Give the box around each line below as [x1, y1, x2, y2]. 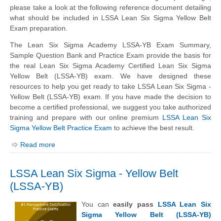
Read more [20, 141, 55, 149]
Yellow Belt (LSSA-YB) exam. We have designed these [10, 72, 211, 80]
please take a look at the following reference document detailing [10, 3, 211, 12]
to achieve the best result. [112, 124, 194, 132]
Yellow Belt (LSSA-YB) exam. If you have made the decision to [10, 93, 211, 101]
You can [81, 200, 113, 208]
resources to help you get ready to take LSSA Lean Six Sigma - [10, 82, 211, 91]
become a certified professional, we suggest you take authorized [10, 103, 211, 111]
